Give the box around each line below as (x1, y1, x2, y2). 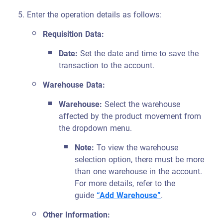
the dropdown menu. (59, 120, 132, 136)
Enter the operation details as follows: (27, 7, 162, 22)
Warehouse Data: (43, 77, 106, 93)
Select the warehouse (102, 97, 181, 112)
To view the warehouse (94, 140, 179, 155)
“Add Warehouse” (97, 188, 161, 203)
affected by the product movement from (59, 109, 202, 124)
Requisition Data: (43, 26, 105, 42)
